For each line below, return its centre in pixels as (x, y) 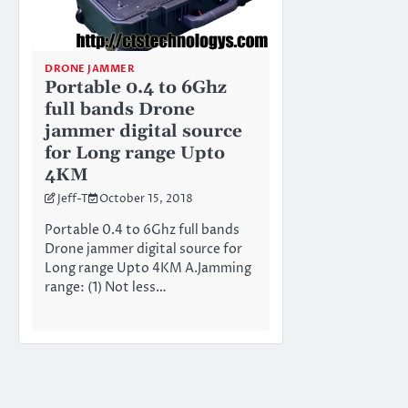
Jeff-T (73, 200)
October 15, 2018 (146, 200)
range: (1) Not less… (106, 288)
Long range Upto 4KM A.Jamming (148, 269)
